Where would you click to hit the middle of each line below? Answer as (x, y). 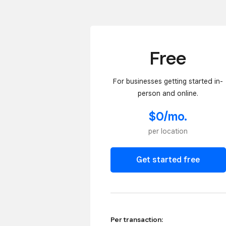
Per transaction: (137, 220)
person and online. (168, 93)
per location (168, 131)
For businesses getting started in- (168, 81)
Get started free (168, 160)
